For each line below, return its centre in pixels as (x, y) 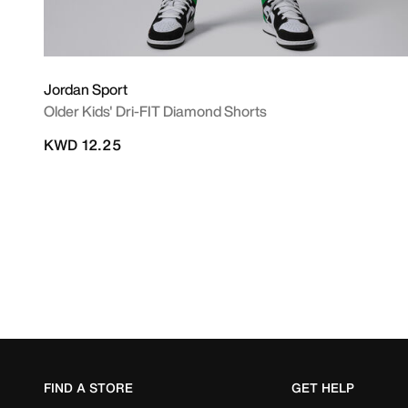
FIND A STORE (88, 388)
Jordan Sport (86, 89)
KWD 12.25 (82, 145)
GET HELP (322, 388)
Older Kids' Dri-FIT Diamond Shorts (155, 111)
